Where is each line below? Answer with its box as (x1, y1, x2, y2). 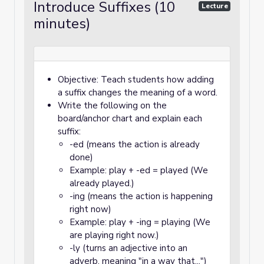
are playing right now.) (70, 229, 159, 241)
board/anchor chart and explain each (58, 113, 202, 124)
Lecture (201, 1, 228, 11)
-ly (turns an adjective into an (70, 242, 187, 254)
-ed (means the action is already (70, 138, 200, 150)
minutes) (34, 14, 90, 33)
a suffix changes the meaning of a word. (58, 87, 217, 98)
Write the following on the (58, 100, 167, 111)
